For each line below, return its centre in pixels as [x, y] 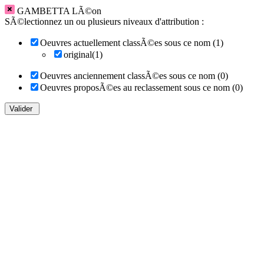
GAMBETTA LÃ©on [59, 11]
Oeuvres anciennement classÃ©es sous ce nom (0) [134, 76]
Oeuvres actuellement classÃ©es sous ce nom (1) [132, 43]
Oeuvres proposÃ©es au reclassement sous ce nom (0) [141, 88]
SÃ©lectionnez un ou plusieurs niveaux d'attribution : [104, 22]
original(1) [83, 55]
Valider [21, 109]
